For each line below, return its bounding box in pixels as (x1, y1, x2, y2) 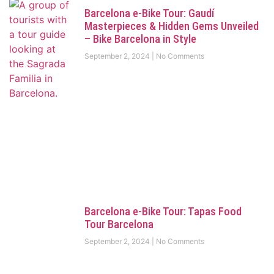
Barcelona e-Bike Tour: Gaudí (84, 7, 214, 20)
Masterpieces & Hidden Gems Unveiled (84, 20, 259, 33)
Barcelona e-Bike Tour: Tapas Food (84, 204, 242, 218)
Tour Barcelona (84, 217, 154, 231)
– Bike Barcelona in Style (84, 32, 196, 46)
